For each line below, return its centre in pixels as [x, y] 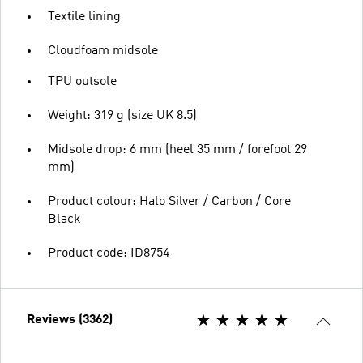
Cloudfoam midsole [103, 51]
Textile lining [84, 17]
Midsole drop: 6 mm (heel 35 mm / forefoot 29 [177, 149]
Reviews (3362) [70, 320]
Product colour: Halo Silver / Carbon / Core [169, 201]
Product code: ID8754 [109, 253]
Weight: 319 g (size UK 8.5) [122, 115]
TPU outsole [82, 81]
